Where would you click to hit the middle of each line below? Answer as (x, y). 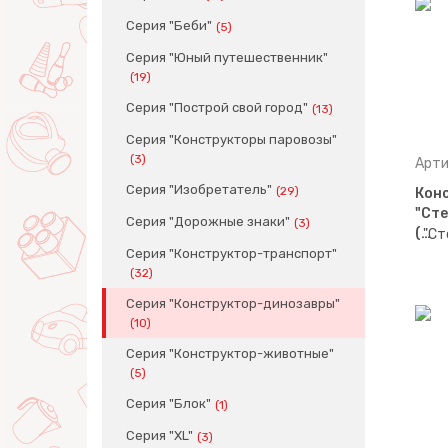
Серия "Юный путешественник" (227, 58)
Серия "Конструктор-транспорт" (231, 254)
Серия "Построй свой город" (217, 108)
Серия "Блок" (168, 404)
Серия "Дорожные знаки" (208, 222)
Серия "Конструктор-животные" (230, 354)
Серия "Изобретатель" (199, 190)
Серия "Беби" (169, 26)
